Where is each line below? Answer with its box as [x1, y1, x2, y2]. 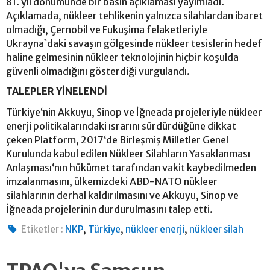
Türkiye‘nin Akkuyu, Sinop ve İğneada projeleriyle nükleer [6, 105, 262, 118]
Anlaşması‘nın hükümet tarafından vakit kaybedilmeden [6, 161, 256, 174]
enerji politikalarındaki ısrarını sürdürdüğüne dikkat [6, 119, 236, 132]
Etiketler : [21, 223, 64, 235]
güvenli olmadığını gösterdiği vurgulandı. [6, 64, 190, 77]
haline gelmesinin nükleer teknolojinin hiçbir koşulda [6, 51, 239, 63]
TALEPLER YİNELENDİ [6, 84, 107, 97]
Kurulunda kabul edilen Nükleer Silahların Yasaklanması [6, 147, 250, 160]
